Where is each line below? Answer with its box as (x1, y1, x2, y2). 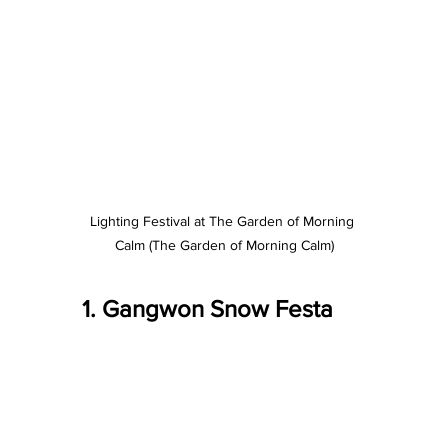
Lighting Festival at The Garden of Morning (90, 213, 358, 230)
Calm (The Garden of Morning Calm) (114, 237, 334, 254)
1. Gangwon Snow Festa (82, 295, 333, 323)
